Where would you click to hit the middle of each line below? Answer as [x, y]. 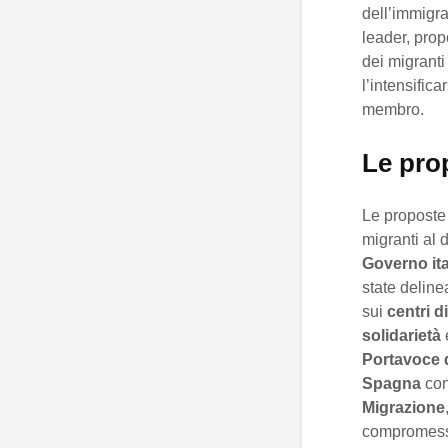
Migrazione [403, 408]
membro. [393, 110]
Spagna [391, 384]
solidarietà [401, 336]
